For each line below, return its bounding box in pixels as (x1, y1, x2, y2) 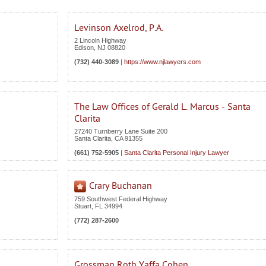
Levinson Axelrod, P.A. (74, 23, 163, 33)
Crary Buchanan (89, 180, 152, 191)
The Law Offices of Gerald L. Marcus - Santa (74, 102, 251, 112)
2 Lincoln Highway (74, 37, 126, 44)
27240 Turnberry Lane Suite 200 (74, 128, 167, 135)
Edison (74, 44, 94, 51)
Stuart (74, 202, 91, 210)
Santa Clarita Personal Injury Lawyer (124, 149, 229, 156)
